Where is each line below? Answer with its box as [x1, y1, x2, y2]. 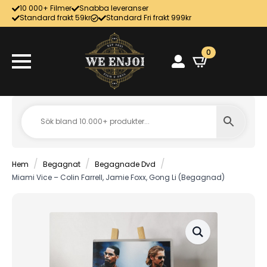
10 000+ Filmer [20, 3, 72, 14]
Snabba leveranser [79, 3, 148, 14]
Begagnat [43, 159, 80, 169]
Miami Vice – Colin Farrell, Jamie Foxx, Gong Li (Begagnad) [12, 172, 225, 182]
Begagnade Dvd [95, 159, 156, 169]
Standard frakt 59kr [20, 13, 91, 23]
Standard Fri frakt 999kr [106, 13, 191, 23]
